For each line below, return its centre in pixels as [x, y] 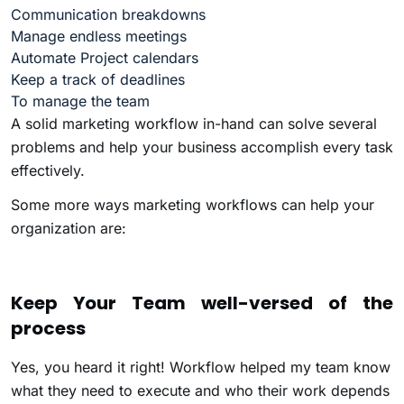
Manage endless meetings [99, 36]
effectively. [48, 170]
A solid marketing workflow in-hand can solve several [194, 123]
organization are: [69, 228]
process [48, 328]
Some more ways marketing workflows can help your [193, 204]
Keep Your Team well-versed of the [202, 303]
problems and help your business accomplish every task [202, 147]
